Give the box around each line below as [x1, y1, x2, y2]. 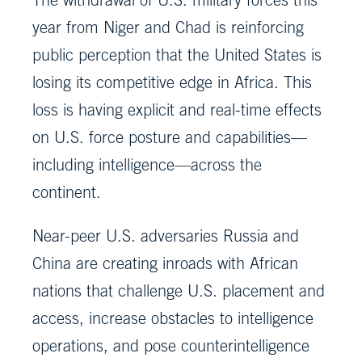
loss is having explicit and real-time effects [32, 100, 322, 120]
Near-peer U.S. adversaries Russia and [32, 226, 299, 246]
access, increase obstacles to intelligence [32, 309, 314, 328]
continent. [32, 183, 106, 202]
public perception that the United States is [32, 45, 322, 65]
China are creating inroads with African [32, 254, 298, 273]
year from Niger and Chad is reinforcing [32, 18, 304, 37]
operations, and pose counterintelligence [32, 336, 309, 356]
